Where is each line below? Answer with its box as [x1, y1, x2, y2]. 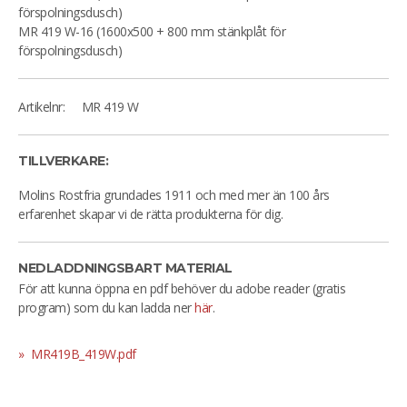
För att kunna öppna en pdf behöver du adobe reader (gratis [18, 280, 345, 297]
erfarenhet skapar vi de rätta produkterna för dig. [18, 205, 286, 223]
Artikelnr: [18, 98, 65, 115]
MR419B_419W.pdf [27, 345, 136, 362]
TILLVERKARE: [18, 153, 108, 169]
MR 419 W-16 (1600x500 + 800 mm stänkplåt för [18, 23, 285, 40]
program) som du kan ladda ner [18, 299, 194, 316]
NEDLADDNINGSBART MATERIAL [18, 260, 233, 276]
